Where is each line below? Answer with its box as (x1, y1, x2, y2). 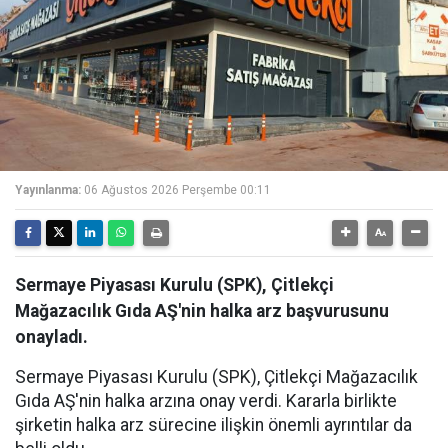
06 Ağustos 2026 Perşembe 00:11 (84, 183, 271, 197)
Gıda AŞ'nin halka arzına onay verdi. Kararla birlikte (15, 391, 397, 411)
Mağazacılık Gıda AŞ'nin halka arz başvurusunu (15, 301, 389, 321)
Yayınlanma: (15, 183, 81, 197)
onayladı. (15, 327, 88, 347)
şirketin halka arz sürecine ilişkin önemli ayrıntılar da (15, 415, 412, 435)
